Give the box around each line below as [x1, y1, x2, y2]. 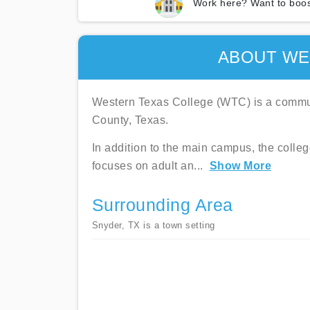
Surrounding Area [91, 196, 233, 215]
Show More [209, 160, 271, 172]
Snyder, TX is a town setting [91, 220, 215, 230]
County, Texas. [91, 114, 169, 126]
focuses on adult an [91, 160, 194, 172]
